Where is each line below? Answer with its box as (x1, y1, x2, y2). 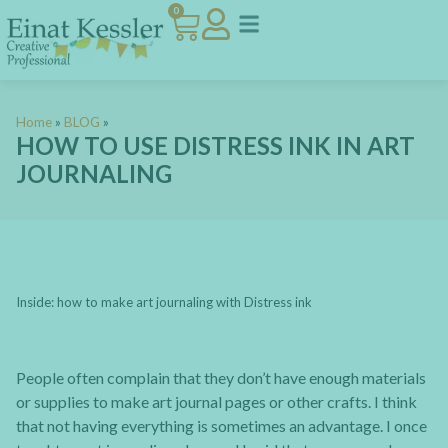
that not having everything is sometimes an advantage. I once (16, 415, 427, 435)
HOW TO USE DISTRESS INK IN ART (16, 131, 415, 160)
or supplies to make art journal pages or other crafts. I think (16, 391, 417, 411)
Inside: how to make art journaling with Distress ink (16, 293, 312, 310)
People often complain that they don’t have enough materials (16, 367, 426, 387)
